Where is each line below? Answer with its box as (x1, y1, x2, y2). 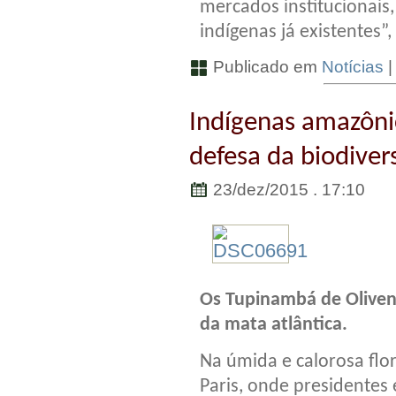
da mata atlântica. (200, 315, 347, 336)
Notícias (322, 57, 384, 76)
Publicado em (209, 57, 322, 76)
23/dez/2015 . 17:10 (209, 179, 365, 199)
